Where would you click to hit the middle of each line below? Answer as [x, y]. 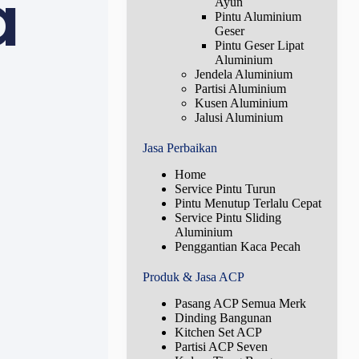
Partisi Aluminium [240, 89]
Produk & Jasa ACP [193, 276]
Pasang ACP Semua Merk [240, 303]
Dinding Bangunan [223, 317]
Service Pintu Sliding [228, 217]
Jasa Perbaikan [179, 148]
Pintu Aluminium [258, 17]
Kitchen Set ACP [218, 332]
